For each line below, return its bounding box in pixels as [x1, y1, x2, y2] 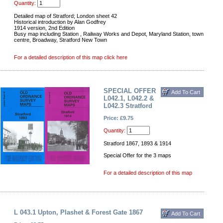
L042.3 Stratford [104, 102, 152, 110]
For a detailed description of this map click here [14, 54, 127, 60]
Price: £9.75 [104, 115, 133, 121]
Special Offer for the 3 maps [104, 152, 171, 158]
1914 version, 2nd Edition [14, 25, 75, 31]
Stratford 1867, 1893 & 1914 [104, 140, 171, 146]
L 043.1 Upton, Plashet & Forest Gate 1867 [14, 209, 143, 216]
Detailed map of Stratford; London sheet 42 [14, 13, 117, 19]
